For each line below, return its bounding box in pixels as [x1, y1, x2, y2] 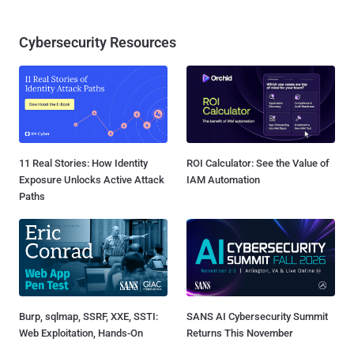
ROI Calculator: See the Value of [186, 157, 330, 170]
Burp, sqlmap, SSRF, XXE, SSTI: [19, 311, 158, 323]
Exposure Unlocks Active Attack [19, 174, 164, 186]
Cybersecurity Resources [19, 34, 176, 51]
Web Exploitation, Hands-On [19, 327, 143, 340]
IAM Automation [186, 174, 260, 186]
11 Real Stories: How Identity [19, 157, 148, 170]
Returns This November [186, 327, 293, 340]
